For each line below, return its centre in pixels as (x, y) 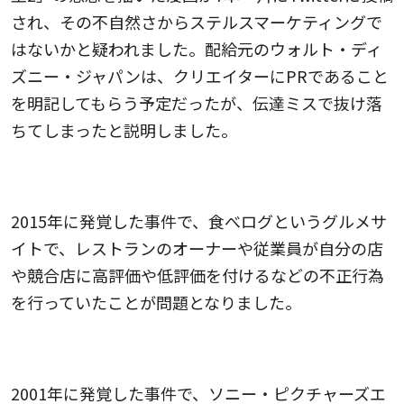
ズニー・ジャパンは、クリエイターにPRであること (200, 76)
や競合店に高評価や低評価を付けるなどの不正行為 (197, 275)
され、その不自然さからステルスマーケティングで (197, 22)
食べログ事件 (60, 180)
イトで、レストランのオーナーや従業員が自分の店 (197, 248)
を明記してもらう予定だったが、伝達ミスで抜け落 (197, 103)
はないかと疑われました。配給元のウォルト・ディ (197, 49)
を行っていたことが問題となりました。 (156, 303)
